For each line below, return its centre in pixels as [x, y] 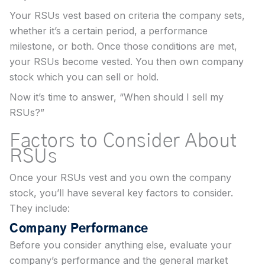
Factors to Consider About [123, 141]
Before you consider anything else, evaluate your [121, 245]
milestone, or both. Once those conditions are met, [123, 46]
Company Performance [79, 229]
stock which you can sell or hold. [84, 77]
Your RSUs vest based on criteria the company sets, [127, 16]
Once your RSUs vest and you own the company [120, 178]
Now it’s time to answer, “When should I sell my [117, 97]
